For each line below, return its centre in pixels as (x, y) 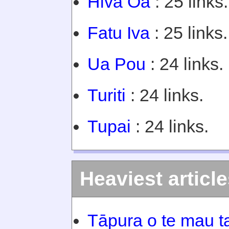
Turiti (107, 95)
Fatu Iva (119, 33)
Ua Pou (117, 64)
